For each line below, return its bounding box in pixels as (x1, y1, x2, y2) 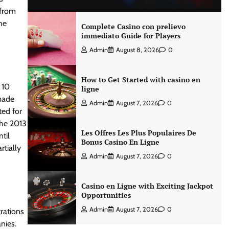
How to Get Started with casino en (81, 75, 200, 84)
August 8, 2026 (116, 46, 159, 54)
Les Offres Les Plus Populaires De (81, 128, 196, 138)
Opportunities (81, 190, 131, 200)
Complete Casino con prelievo (81, 21, 186, 31)
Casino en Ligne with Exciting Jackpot (81, 181, 213, 191)
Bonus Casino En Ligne (81, 137, 159, 147)
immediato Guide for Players (81, 31, 180, 40)
